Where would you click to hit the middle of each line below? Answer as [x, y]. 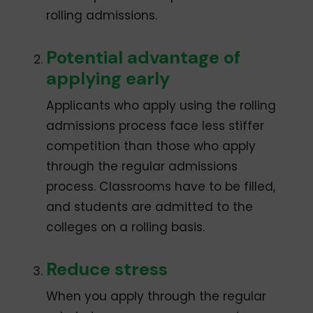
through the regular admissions [142, 166]
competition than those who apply [151, 146]
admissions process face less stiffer [155, 125]
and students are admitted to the [150, 206]
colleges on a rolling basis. [126, 227]
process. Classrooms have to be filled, [161, 186]
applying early [108, 78]
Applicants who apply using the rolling [161, 105]
